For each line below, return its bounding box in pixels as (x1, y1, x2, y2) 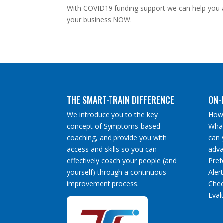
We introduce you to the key (67, 110, 158, 119)
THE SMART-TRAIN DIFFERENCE (67, 93, 175, 106)
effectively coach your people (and (67, 155, 177, 165)
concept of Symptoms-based (67, 121, 161, 131)
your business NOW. (67, 15, 132, 24)
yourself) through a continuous (67, 167, 167, 177)
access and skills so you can (67, 144, 157, 154)
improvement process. (67, 178, 139, 188)
